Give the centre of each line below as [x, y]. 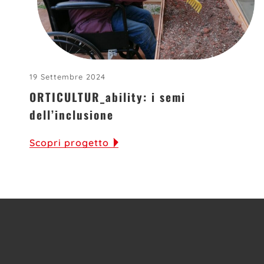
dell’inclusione [72, 115]
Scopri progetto [69, 143]
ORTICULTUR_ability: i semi [108, 97]
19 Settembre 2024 [67, 77]
